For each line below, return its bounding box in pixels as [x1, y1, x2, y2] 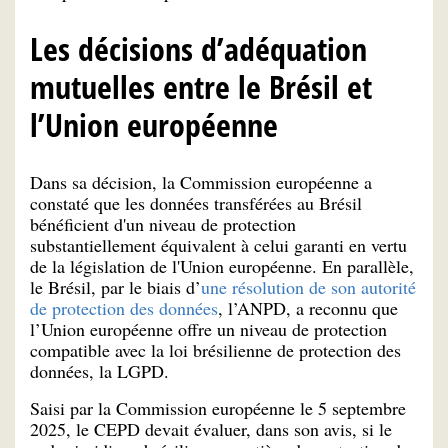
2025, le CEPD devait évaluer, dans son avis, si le [30, 417, 392, 442]
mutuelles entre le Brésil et [30, 65, 372, 109]
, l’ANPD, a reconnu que [218, 296, 398, 321]
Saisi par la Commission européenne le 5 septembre [30, 396, 406, 421]
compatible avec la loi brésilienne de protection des [30, 338, 401, 363]
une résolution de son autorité [201, 275, 416, 300]
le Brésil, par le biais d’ [30, 275, 201, 300]
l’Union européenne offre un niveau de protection [30, 317, 387, 342]
